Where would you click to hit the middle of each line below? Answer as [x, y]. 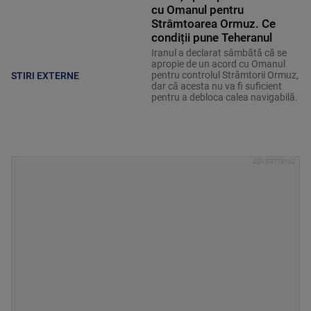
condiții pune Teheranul [211, 37]
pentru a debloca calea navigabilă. [224, 97]
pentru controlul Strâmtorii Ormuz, [225, 75]
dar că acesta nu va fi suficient [216, 86]
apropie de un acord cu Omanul [218, 64]
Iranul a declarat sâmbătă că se [219, 52]
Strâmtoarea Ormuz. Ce [213, 23]
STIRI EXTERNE [45, 76]
